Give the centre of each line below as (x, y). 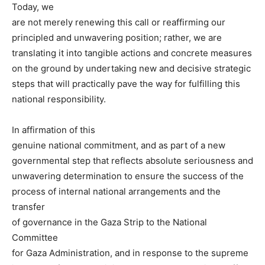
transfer (28, 207)
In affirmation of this (54, 130)
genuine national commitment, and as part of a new (119, 146)
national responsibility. (59, 99)
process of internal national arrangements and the (116, 192)
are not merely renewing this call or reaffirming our (119, 22)
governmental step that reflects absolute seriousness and (132, 161)
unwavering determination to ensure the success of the (128, 176)
